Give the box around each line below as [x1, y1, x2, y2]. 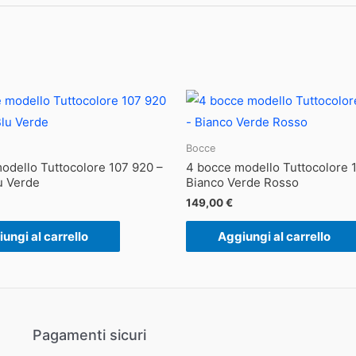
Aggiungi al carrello [218, 229, 331, 245]
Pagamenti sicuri [32, 327, 146, 344]
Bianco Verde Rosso [186, 175, 299, 191]
